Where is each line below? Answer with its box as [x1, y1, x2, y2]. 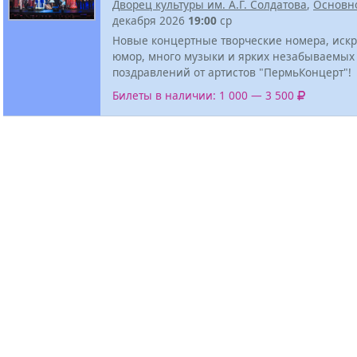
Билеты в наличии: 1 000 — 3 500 [112, 88, 297, 104]
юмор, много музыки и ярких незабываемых [112, 48, 355, 64]
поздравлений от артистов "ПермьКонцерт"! [112, 64, 351, 80]
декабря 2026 [112, 12, 188, 28]
